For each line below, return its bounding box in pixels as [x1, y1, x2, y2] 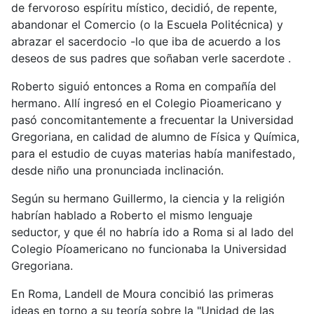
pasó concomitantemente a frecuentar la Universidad [11, 112, 294, 127]
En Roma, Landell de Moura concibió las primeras [11, 286, 273, 301]
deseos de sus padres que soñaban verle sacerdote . [11, 50, 291, 65]
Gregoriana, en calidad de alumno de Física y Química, [11, 129, 299, 144]
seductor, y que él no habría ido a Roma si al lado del [11, 224, 294, 239]
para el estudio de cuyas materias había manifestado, [11, 146, 295, 161]
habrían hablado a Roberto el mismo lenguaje [11, 207, 252, 222]
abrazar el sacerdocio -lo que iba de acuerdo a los [11, 34, 280, 48]
